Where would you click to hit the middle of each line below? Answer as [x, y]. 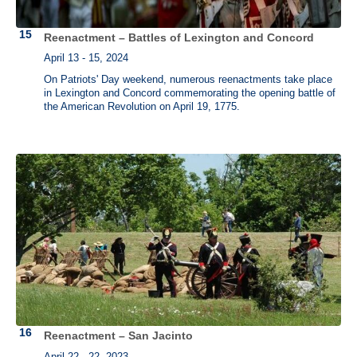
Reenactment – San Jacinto [118, 336]
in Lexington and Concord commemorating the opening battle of [190, 93]
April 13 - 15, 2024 [86, 58]
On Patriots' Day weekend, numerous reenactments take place [188, 79]
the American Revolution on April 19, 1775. [142, 106]
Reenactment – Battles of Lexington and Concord [179, 37]
